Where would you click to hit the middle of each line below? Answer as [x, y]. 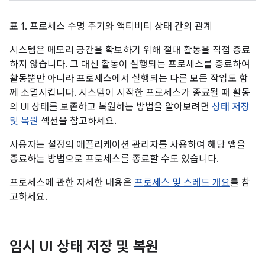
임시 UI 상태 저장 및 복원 [84, 246]
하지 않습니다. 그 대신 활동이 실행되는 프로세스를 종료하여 [130, 64]
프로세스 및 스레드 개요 [182, 182]
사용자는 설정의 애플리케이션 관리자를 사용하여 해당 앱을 [127, 145]
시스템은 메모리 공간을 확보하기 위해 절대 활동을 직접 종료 [130, 50]
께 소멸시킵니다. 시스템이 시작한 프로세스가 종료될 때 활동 [130, 93]
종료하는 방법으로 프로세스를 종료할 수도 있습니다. [114, 159]
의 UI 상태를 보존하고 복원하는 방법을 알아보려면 [111, 107]
